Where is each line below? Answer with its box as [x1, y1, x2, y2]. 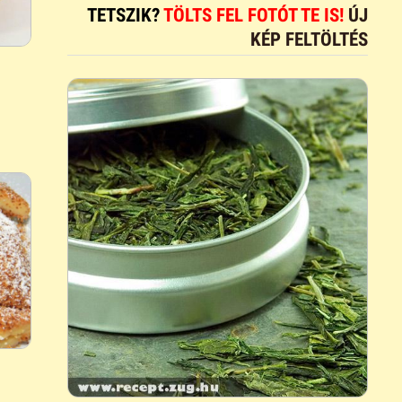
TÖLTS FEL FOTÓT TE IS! [162, 4, 348, 26]
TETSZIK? [86, 4, 163, 26]
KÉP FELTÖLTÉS [249, 28, 368, 50]
